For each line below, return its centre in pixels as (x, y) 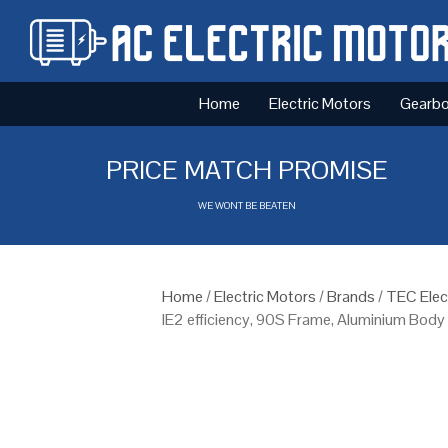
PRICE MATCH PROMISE (247, 169)
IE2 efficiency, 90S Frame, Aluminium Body (303, 319)
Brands (351, 296)
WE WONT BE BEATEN (247, 205)
